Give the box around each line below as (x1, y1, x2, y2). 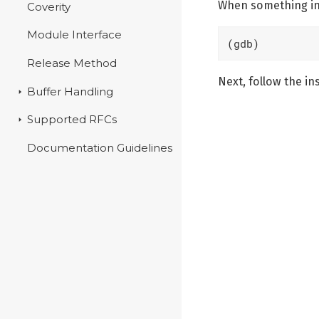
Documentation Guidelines (27, 141, 173, 155)
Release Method (27, 56, 117, 70)
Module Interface (27, 28, 122, 42)
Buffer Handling (27, 85, 114, 98)
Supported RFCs (27, 113, 117, 127)
